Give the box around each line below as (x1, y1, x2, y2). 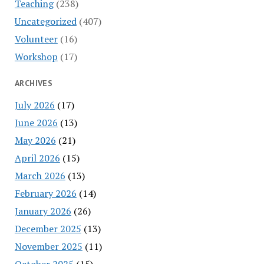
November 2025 (14, 239, 82, 253)
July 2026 (14, 98, 55, 111)
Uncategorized (14, 14, 77, 28)
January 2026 (14, 204, 71, 217)
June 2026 (14, 115, 58, 129)
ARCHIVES (14, 77, 53, 88)
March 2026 (14, 169, 65, 182)
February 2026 (14, 186, 77, 200)
